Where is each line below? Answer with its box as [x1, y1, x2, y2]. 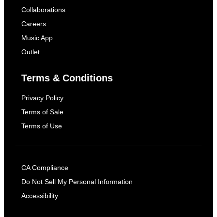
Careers [21, 20, 46, 28]
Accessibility [21, 192, 58, 200]
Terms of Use [21, 122, 62, 130]
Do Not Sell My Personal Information [21, 178, 133, 186]
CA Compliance [21, 164, 68, 172]
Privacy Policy [21, 94, 63, 102]
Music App [21, 34, 53, 42]
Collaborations [21, 6, 65, 14]
